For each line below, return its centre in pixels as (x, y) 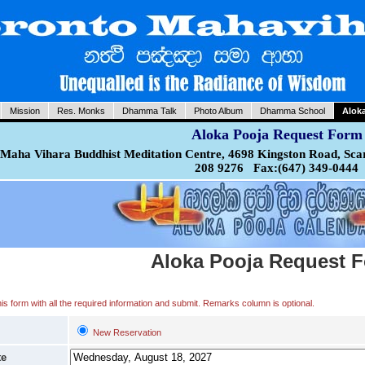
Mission (24, 111)
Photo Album (218, 111)
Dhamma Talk (149, 111)
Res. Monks (81, 111)
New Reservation (127, 332)
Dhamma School (292, 111)
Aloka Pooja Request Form (277, 134)
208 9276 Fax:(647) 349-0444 (277, 168)
